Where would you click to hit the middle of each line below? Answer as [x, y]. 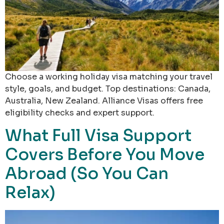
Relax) [30, 193]
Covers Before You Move [105, 155]
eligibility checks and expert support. [80, 112]
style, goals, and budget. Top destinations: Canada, [108, 88]
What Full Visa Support [98, 136]
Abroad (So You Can [87, 174]
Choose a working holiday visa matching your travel [109, 76]
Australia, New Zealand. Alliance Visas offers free [104, 100]
